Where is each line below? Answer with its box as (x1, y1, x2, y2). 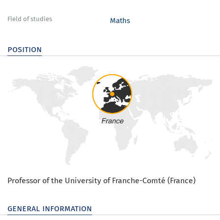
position (7, 42, 42, 55)
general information (7, 201, 92, 215)
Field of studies (7, 14, 52, 24)
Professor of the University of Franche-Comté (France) (7, 174, 195, 187)
